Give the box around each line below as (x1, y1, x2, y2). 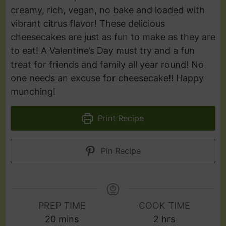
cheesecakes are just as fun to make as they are (11, 31, 215, 42)
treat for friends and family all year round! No (11, 59, 204, 70)
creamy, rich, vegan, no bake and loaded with (11, 4, 205, 15)
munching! (11, 86, 55, 97)
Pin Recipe (98, 145, 141, 156)
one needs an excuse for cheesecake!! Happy (11, 72, 204, 83)
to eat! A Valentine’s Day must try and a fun (11, 45, 195, 56)
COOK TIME (138, 200, 190, 211)
